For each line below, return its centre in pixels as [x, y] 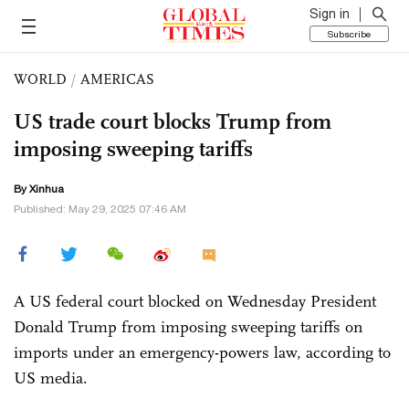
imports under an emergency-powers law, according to [202, 352]
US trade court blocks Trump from [173, 121]
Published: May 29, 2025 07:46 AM [100, 209]
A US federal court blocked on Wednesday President [195, 301]
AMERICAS [117, 79]
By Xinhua [39, 189]
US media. [51, 378]
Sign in [330, 14]
